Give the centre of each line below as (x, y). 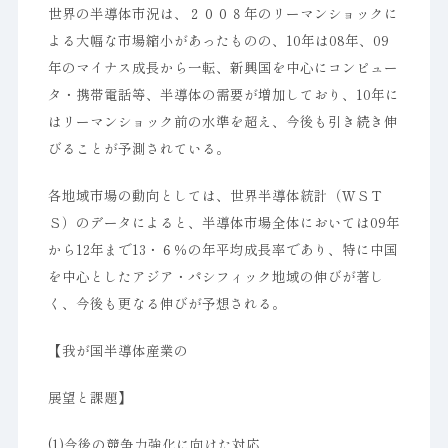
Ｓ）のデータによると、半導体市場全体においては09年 (223, 222)
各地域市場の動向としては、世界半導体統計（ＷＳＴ (215, 195)
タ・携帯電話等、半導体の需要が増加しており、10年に (223, 94)
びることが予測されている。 (138, 148)
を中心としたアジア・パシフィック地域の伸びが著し (215, 276)
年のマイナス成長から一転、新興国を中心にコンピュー (222, 67)
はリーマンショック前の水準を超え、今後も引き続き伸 (222, 121)
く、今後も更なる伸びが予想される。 (166, 303)
